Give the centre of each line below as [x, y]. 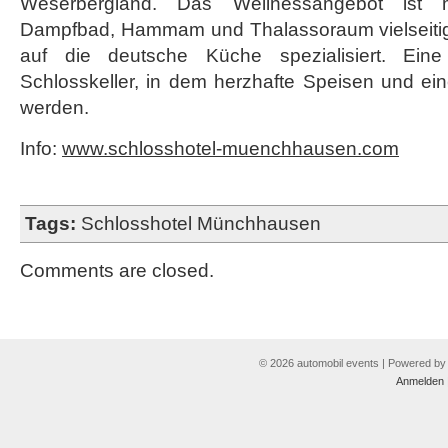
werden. [54, 107]
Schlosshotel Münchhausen [201, 223]
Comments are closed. [117, 270]
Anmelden [419, 381]
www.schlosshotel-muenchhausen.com [230, 148]
